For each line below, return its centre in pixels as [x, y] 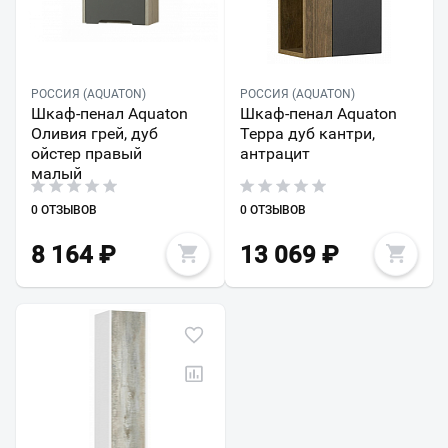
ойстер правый [86, 154]
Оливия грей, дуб [94, 134]
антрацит [274, 154]
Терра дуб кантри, [307, 134]
